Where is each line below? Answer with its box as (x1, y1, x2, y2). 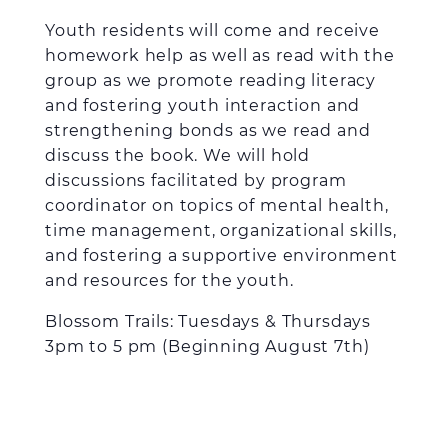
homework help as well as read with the (45, 46, 395, 65)
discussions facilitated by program (45, 171, 347, 190)
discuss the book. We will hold (45, 146, 311, 165)
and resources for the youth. (45, 271, 294, 290)
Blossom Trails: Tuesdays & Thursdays (45, 312, 372, 331)
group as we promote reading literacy (45, 71, 377, 90)
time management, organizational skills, (45, 221, 397, 240)
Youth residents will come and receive (45, 21, 380, 40)
